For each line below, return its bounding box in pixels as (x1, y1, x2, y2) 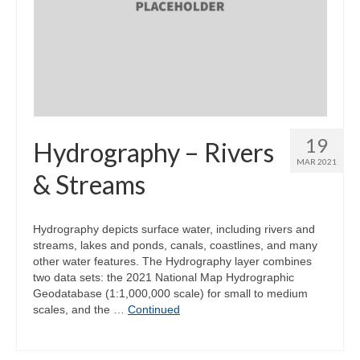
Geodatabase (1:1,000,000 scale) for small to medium (33, 287, 308, 300)
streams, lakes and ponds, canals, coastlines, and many (33, 239, 317, 252)
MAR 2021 (297, 157, 337, 166)
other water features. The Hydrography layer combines (33, 255, 312, 268)
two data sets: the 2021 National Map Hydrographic (33, 271, 294, 284)
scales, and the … (33, 303, 128, 316)
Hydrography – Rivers (33, 137, 274, 168)
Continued (128, 303, 180, 316)
